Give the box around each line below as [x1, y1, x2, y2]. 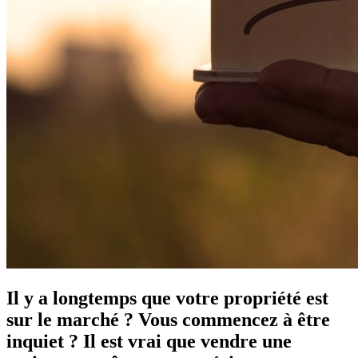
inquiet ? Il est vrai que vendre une [6, 330, 292, 352]
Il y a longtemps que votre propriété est [6, 287, 328, 308]
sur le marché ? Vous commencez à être [6, 308, 330, 330]
